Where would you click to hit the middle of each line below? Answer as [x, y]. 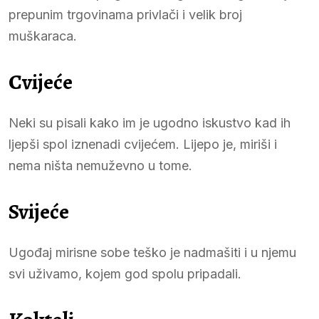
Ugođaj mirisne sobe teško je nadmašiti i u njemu [152, 252]
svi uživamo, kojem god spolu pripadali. [125, 273]
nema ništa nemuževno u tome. [100, 165]
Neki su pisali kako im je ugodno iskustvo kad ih [150, 122]
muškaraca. [43, 36]
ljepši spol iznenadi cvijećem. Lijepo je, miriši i [143, 144]
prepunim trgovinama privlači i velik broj [125, 14]
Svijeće [39, 211]
